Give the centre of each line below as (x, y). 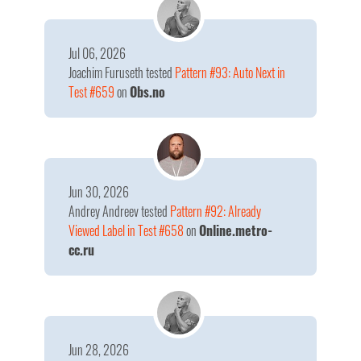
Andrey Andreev (105, 211)
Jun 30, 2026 (99, 192)
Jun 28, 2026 (99, 350)
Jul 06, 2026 (97, 53)
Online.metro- (236, 230)
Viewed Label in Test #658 (126, 230)
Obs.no (147, 92)
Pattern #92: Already (216, 211)
